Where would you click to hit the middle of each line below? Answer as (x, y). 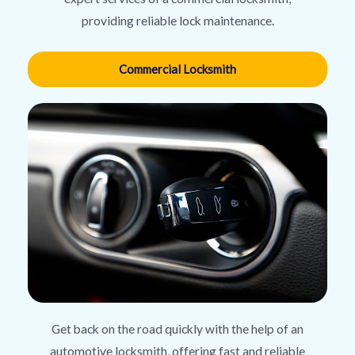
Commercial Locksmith (177, 69)
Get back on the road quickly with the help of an (177, 329)
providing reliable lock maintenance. (177, 21)
